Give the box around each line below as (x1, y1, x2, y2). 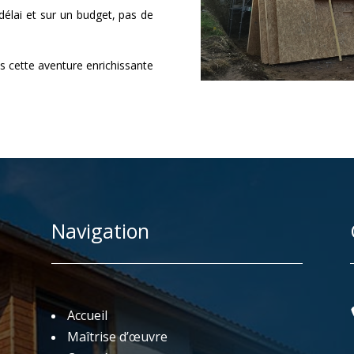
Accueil (66, 307, 107, 325)
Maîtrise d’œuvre (66, 328, 168, 346)
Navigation (51, 217, 149, 244)
